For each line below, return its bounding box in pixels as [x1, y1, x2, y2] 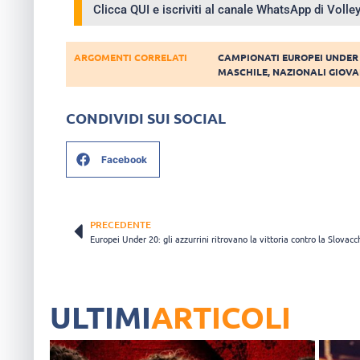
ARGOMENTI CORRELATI [74, 51, 187, 64]
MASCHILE [218, 65, 268, 79]
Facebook [101, 153, 147, 166]
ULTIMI [50, 298, 151, 336]
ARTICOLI [151, 298, 291, 336]
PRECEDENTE [90, 218, 151, 232]
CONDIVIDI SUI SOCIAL [66, 108, 226, 128]
